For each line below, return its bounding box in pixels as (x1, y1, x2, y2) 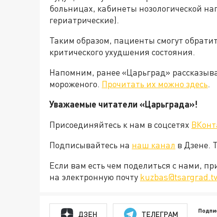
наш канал (132, 139, 175, 150)
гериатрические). (49, 15, 119, 25)
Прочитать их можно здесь (102, 78, 208, 89)
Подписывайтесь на (49, 139, 132, 150)
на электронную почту (49, 171, 140, 182)
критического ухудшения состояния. (49, 46, 195, 57)
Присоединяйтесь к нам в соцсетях (49, 119, 191, 130)
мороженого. (49, 78, 102, 89)
